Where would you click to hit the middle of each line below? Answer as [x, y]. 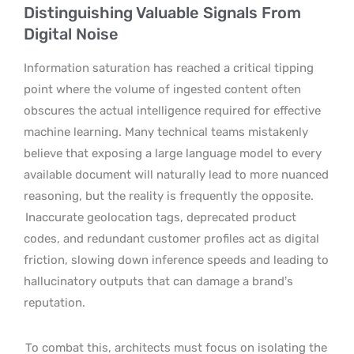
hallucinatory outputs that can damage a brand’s [158, 281]
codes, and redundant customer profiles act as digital [171, 238]
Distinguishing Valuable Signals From [162, 12]
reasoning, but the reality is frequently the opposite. [169, 196]
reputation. [55, 302]
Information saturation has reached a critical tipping [169, 68]
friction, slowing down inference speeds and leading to [176, 260]
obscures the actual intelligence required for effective [172, 110]
